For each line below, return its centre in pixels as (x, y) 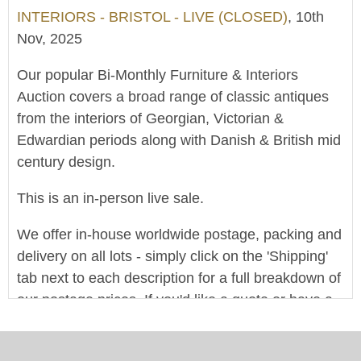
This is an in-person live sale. (110, 198)
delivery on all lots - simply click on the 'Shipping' (172, 256)
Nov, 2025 (50, 39)
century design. (68, 162)
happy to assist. (67, 343)
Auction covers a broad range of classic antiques (173, 97)
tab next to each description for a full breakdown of (179, 278)
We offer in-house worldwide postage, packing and (179, 234)
